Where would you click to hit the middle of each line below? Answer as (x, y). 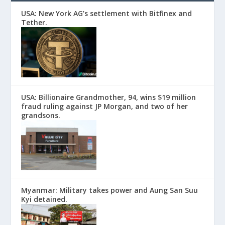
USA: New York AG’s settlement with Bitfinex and (107, 14)
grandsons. (41, 116)
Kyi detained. (44, 199)
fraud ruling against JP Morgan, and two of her (105, 106)
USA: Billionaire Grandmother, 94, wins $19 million (109, 97)
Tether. (34, 23)
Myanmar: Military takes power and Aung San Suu (110, 190)
